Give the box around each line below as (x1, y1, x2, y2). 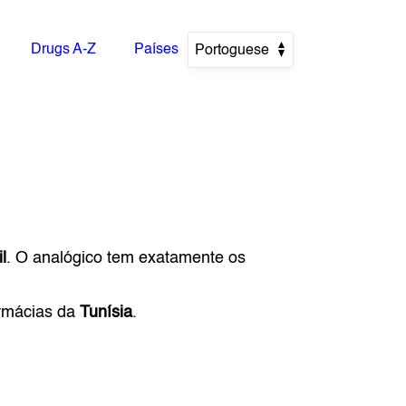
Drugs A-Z (31, 43, 96, 57)
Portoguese (195, 43, 270, 58)
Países (133, 43, 179, 57)
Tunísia (80, 304, 133, 321)
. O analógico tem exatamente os (6, 250, 246, 266)
